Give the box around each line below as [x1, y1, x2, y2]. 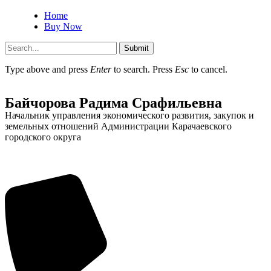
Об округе [18, 200, 60, 211]
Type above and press [5, 64, 90, 74]
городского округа [5, 131, 81, 142]
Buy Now [44, 21, 82, 31]
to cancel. [189, 64, 227, 74]
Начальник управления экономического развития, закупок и [5, 109, 254, 120]
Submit [124, 43, 149, 53]
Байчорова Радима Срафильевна [5, 94, 222, 111]
